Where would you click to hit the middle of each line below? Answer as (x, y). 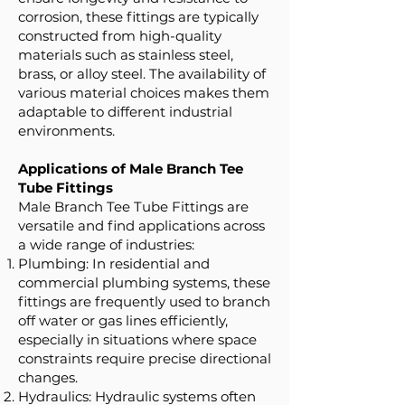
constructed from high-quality (120, 36)
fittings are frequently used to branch (144, 301)
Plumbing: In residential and (114, 264)
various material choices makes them (144, 93)
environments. (66, 131)
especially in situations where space (137, 339)
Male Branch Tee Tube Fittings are (133, 207)
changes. (48, 377)
